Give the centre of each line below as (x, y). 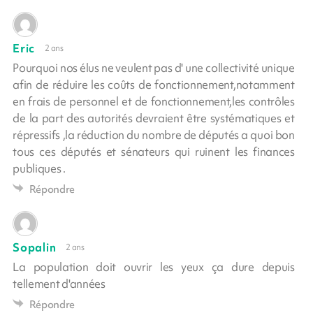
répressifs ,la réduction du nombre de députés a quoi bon (154, 134)
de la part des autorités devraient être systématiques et (154, 118)
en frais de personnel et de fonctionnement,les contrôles (154, 101)
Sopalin (35, 247)
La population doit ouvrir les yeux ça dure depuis (154, 267)
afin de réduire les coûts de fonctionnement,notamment (154, 84)
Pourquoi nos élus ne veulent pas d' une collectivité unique (154, 67)
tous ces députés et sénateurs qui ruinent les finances (154, 151)
